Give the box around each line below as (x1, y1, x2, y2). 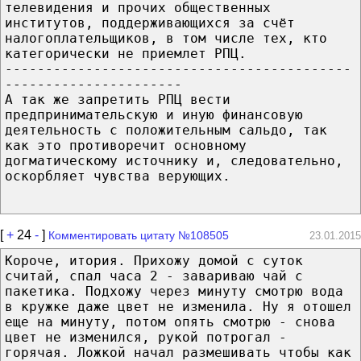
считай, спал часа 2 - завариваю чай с (5, 268, 303, 284)
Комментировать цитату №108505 (48, 228, 229, 242)
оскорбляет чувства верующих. (5, 168, 230, 184)
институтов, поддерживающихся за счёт (5, 15, 295, 31)
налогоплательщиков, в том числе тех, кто (5, 30, 327, 46)
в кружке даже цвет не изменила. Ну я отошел (5, 298, 351, 314)
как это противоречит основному (5, 137, 247, 153)
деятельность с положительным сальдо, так (5, 122, 327, 138)
